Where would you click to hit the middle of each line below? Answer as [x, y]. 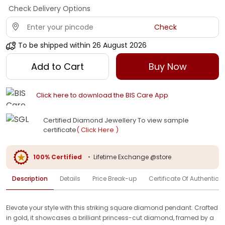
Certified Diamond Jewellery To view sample [116, 121]
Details [70, 178]
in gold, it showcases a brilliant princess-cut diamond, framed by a [110, 217]
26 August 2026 [120, 45]
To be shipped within [54, 45]
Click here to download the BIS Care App [102, 95]
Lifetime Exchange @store [132, 157]
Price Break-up [115, 178]
